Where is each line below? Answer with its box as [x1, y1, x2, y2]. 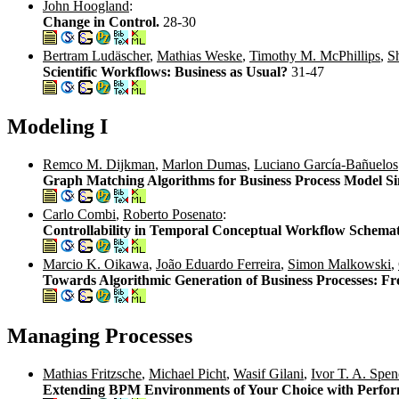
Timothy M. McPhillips [249, 47, 380, 63]
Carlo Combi [43, 207, 116, 223]
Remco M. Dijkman [43, 157, 155, 173]
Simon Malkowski [288, 256, 391, 273]
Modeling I [7, 115, 108, 139]
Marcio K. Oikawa [43, 256, 149, 273]
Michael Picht [149, 366, 226, 382]
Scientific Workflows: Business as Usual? [43, 63, 291, 79]
